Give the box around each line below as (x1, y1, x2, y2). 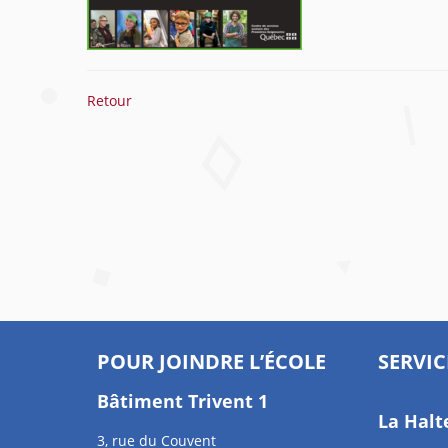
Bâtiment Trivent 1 (97, 389, 268, 413)
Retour (87, 91, 132, 110)
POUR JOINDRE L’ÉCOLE (97, 348, 326, 375)
